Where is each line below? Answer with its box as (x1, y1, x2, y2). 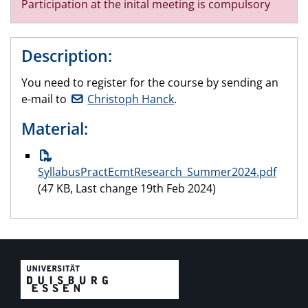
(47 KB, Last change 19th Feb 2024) (38, 180, 216, 196)
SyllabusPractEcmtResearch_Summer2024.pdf (38, 164, 276, 179)
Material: (21, 117, 88, 140)
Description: (21, 44, 112, 67)
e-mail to (21, 91, 69, 107)
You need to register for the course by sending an (21, 74, 278, 90)
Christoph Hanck (87, 91, 175, 107)
